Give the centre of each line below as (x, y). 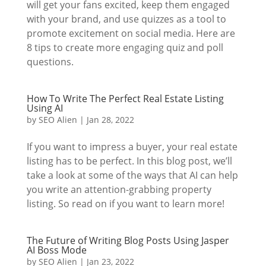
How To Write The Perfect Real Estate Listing (125, 99)
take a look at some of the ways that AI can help (132, 175)
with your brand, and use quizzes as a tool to (126, 19)
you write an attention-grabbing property (119, 189)
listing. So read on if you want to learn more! (125, 204)
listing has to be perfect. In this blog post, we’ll (129, 161)
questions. (50, 62)
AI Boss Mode (56, 250)
